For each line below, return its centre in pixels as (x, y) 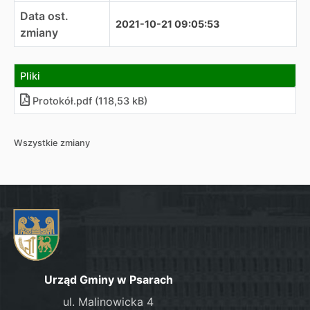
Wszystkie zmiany (52, 143)
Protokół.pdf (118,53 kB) (90, 101)
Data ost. (44, 16)
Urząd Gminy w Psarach (108, 279)
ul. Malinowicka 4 (109, 301)
